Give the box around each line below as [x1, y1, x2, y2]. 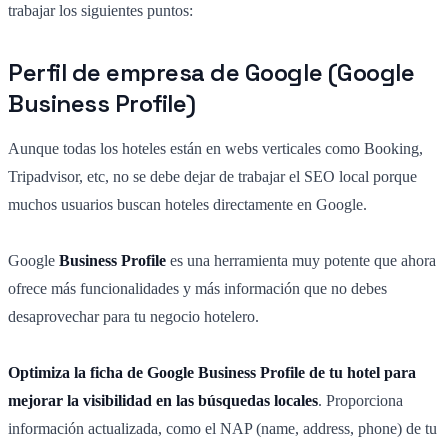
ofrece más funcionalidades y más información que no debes [8, 280, 387, 298]
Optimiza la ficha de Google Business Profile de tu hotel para [8, 364, 416, 382]
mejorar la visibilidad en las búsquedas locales [8, 392, 318, 410]
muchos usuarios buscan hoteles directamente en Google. [8, 196, 367, 214]
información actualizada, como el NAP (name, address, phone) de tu [8, 420, 437, 438]
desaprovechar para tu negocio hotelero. [8, 308, 259, 326]
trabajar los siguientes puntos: [8, 2, 193, 20]
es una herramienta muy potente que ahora [166, 252, 436, 270]
